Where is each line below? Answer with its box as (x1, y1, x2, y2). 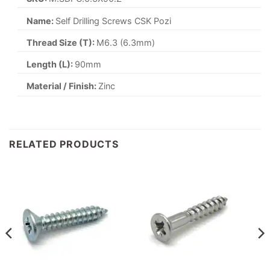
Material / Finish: (27, 81, 99, 92)
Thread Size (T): (27, 37, 97, 48)
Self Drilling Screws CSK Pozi (55, 15, 172, 26)
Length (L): (27, 58, 75, 69)
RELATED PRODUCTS (9, 137, 119, 150)
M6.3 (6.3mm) (96, 37, 155, 48)
